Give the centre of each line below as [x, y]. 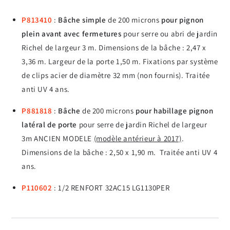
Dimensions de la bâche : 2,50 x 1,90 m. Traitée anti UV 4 [120, 152]
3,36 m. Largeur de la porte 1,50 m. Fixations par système [120, 61]
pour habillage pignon [175, 110]
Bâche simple [82, 20]
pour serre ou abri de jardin [169, 33]
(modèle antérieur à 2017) [138, 138]
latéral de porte [49, 124]
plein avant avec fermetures [72, 33]
